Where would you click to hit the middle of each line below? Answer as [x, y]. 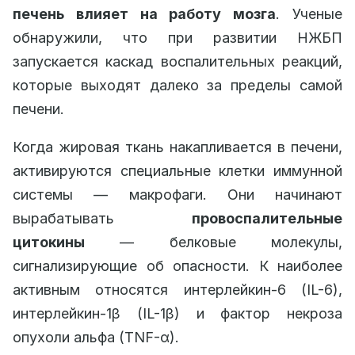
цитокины [49, 242]
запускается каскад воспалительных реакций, [177, 61]
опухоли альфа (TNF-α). [96, 337]
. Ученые [309, 13]
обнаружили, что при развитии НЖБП [177, 37]
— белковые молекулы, [214, 242]
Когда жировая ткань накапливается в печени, [177, 147]
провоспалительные [267, 218]
